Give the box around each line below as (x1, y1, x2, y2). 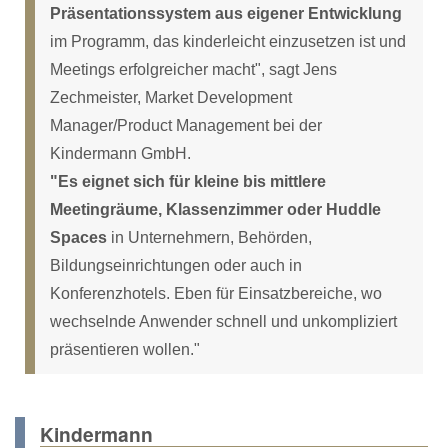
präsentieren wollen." (50, 340, 200, 358)
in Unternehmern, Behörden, (111, 228, 312, 246)
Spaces (50, 228, 111, 246)
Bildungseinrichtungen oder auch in (50, 256, 302, 274)
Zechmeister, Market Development (50, 88, 292, 106)
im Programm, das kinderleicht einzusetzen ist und (50, 32, 406, 50)
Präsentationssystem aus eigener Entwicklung (50, 4, 402, 22)
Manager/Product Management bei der (50, 116, 322, 134)
